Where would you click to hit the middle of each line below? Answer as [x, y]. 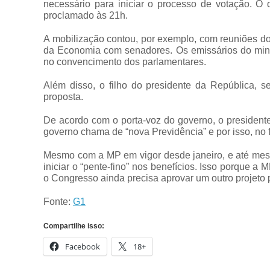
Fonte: [58, 202]
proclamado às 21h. [86, 15]
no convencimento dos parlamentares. [125, 62]
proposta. [63, 97]
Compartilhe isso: [74, 226]
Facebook [83, 246]
